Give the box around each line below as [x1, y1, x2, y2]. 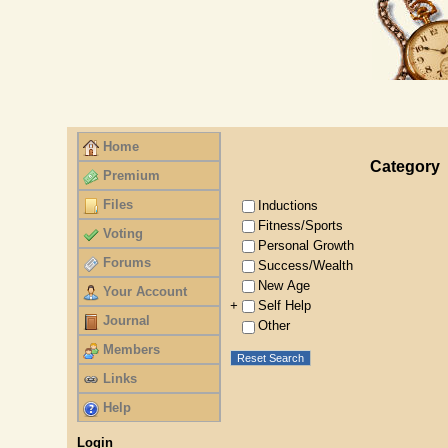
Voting [103, 226, 144, 241]
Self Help [258, 298, 312, 314]
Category [369, 158, 440, 175]
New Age [258, 278, 311, 294]
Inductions [258, 198, 319, 213]
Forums [103, 255, 152, 270]
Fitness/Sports [258, 218, 344, 234]
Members [103, 342, 161, 357]
